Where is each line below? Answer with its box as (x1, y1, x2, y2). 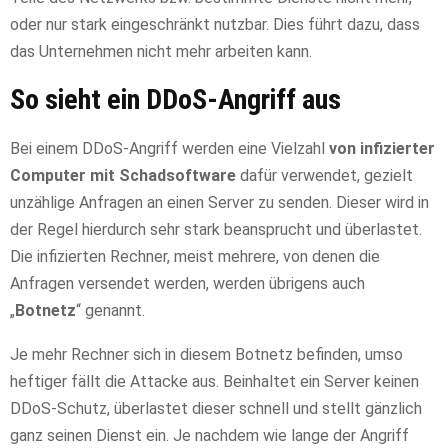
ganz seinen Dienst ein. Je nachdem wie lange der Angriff (10, 426, 409, 446)
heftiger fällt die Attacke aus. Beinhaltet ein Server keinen (10, 372, 419, 392)
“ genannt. (76, 301, 145, 321)
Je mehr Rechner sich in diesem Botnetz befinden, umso (10, 345, 403, 365)
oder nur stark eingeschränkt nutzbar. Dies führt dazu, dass (10, 15, 420, 35)
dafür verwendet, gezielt (236, 166, 413, 186)
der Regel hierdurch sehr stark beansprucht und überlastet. (10, 220, 422, 240)
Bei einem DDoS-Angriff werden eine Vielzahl (10, 139, 329, 159)
